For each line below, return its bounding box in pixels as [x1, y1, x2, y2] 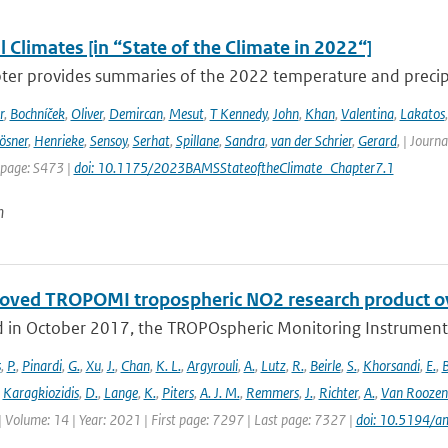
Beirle [309, 356, 341, 375]
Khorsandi [362, 356, 420, 375]
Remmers [245, 383, 299, 402]
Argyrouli [186, 356, 238, 375]
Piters [161, 383, 194, 402]
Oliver [70, 104, 103, 123]
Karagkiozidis [2, 383, 79, 402]
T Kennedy [209, 104, 267, 123]
